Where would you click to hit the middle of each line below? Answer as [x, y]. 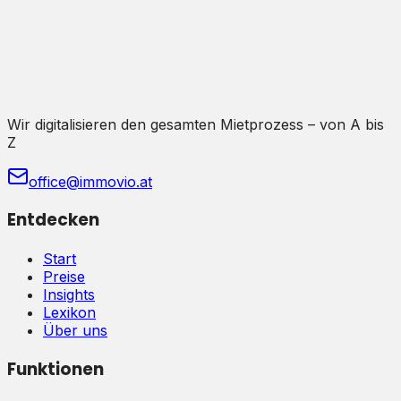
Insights [69, 294]
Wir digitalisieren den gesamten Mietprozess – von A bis [196, 124]
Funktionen [55, 369]
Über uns [75, 330]
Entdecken [53, 220]
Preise [64, 277]
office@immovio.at [90, 181]
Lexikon [69, 312]
